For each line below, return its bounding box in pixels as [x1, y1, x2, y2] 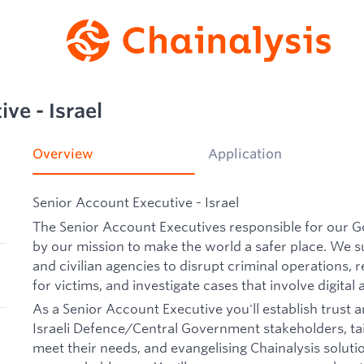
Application [208, 145, 282, 162]
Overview [32, 145, 93, 162]
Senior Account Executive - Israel [32, 193, 239, 211]
